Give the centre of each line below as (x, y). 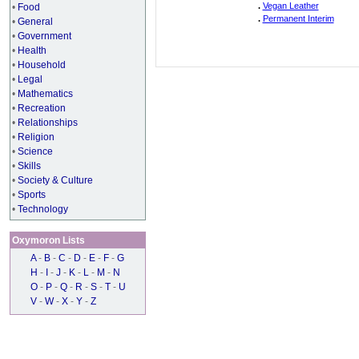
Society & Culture (55, 180)
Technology (43, 209)
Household (42, 65)
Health (32, 50)
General (35, 22)
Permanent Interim (298, 18)
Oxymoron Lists (48, 240)
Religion (36, 137)
